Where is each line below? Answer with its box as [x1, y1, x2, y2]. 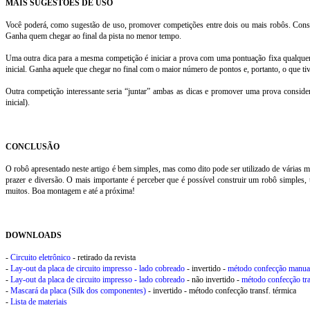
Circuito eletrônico [10, 253, 71, 262]
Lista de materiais [10, 297, 67, 307]
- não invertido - [185, 275, 241, 284]
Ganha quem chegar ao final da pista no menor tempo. [6, 31, 181, 41]
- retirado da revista [71, 253, 136, 262]
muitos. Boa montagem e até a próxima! [6, 186, 135, 196]
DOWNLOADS [6, 230, 62, 240]
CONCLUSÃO [6, 142, 60, 152]
